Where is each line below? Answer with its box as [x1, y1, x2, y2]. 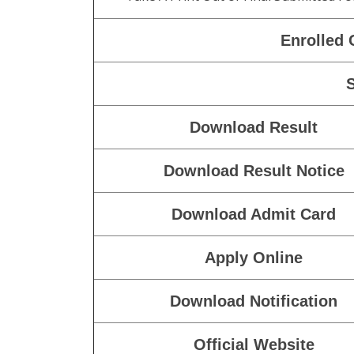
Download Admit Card [171, 205, 336, 223]
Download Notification [170, 292, 337, 310]
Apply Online [205, 249, 303, 266]
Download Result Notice [163, 162, 345, 179]
